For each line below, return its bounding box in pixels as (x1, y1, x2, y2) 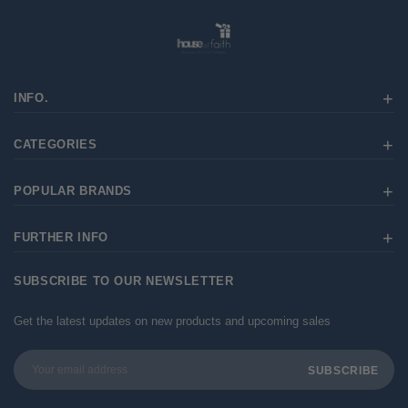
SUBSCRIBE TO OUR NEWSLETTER (14, 273, 234, 288)
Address (14, 370, 57, 384)
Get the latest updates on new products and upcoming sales (14, 313, 331, 328)
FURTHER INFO (14, 229, 108, 244)
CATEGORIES (14, 137, 97, 151)
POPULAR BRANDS (14, 183, 133, 198)
